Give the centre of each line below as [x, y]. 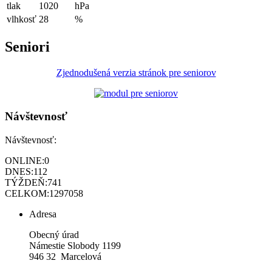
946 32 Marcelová [65, 257]
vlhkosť [22, 19]
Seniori [27, 46]
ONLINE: [25, 161]
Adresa [43, 214]
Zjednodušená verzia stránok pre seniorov [136, 72]
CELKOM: [27, 193]
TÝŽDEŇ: [26, 182]
